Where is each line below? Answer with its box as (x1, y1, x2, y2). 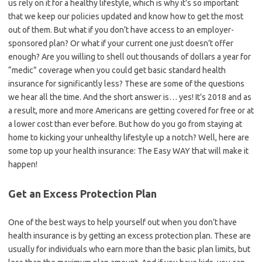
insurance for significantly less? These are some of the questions (8, 79, 244, 88)
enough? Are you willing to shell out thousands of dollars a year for (8, 52, 251, 61)
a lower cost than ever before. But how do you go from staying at (8, 119, 242, 129)
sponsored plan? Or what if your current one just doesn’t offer (8, 39, 233, 48)
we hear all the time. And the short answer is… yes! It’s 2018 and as (8, 92, 251, 102)
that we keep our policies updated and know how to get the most (8, 12, 243, 21)
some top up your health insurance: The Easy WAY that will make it (8, 146, 249, 156)
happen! (8, 160, 37, 169)
